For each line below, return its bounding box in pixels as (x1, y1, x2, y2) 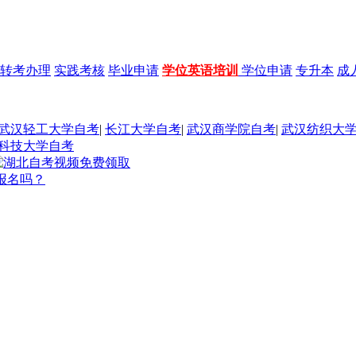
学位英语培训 (162, 63, 238, 77)
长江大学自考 (105, 122, 181, 136)
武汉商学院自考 (187, 122, 276, 136)
